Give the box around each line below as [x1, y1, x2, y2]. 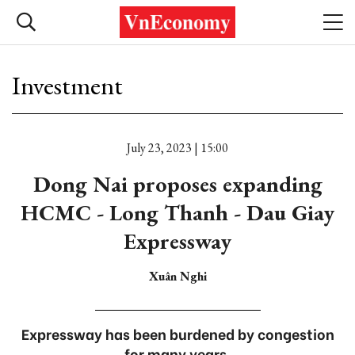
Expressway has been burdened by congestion [21, 323, 334, 344]
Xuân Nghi [148, 268, 207, 284]
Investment [12, 69, 123, 102]
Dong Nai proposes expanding [32, 170, 323, 198]
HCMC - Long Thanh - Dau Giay [21, 198, 334, 227]
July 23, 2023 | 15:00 [127, 139, 228, 156]
